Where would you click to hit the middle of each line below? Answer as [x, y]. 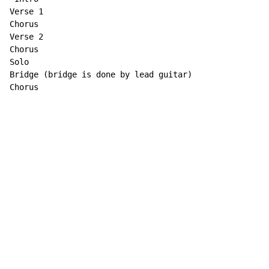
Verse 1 [26, 12]
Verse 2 [26, 37]
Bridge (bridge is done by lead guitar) [101, 75]
